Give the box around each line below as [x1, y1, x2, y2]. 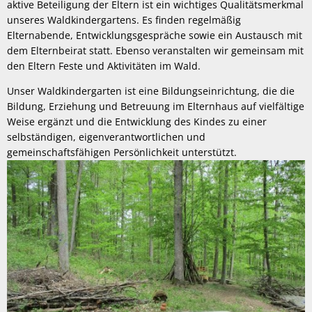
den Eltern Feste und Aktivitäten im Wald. [7, 59, 201, 72]
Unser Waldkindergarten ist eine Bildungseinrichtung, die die [7, 84, 295, 97]
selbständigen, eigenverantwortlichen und [7, 130, 205, 143]
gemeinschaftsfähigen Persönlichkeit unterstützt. [7, 146, 237, 159]
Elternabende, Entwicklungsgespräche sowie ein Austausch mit [7, 29, 302, 42]
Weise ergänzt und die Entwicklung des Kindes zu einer [7, 115, 267, 128]
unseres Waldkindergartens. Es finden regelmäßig [7, 13, 241, 26]
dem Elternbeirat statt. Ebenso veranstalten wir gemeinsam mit [7, 44, 304, 57]
